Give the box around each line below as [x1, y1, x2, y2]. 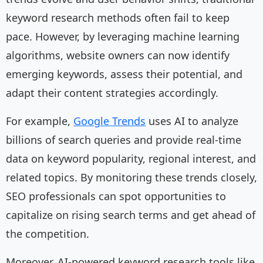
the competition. [6, 227, 89, 241]
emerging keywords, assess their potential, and [6, 67, 242, 82]
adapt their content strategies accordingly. [6, 86, 218, 100]
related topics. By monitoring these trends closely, [6, 170, 257, 185]
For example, [6, 114, 73, 129]
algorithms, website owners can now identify [6, 48, 230, 63]
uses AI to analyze [146, 114, 238, 129]
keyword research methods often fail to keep [6, 11, 230, 25]
